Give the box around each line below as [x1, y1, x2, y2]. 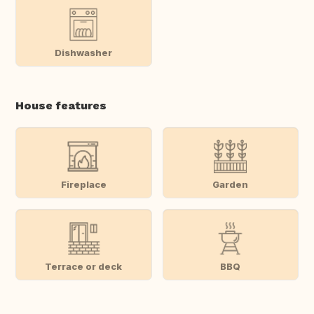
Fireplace [60, 178, 107, 190]
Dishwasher [55, 46, 113, 58]
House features [15, 99, 107, 113]
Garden [212, 178, 249, 190]
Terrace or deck [45, 260, 123, 272]
